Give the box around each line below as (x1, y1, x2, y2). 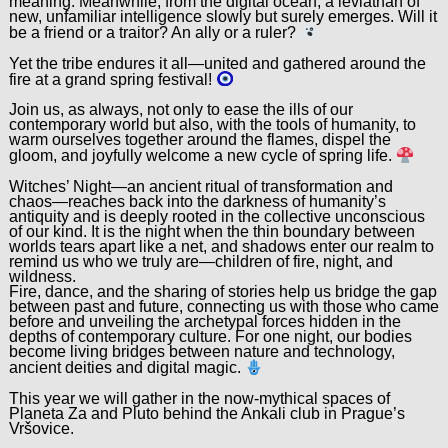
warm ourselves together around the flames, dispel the (8, 131, 391, 149)
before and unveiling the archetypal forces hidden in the (8, 313, 401, 331)
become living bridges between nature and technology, (8, 343, 395, 361)
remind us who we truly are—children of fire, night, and (8, 253, 393, 271)
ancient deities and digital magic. (8, 359, 245, 377)
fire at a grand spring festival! (8, 70, 216, 88)
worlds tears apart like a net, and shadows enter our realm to (8, 238, 434, 256)
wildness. (8, 268, 76, 286)
